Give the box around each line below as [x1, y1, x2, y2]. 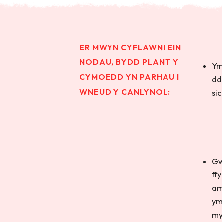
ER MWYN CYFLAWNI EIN [79, 42, 182, 52]
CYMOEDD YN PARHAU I [79, 72, 180, 82]
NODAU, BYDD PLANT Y [79, 57, 179, 67]
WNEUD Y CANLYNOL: [79, 87, 171, 97]
